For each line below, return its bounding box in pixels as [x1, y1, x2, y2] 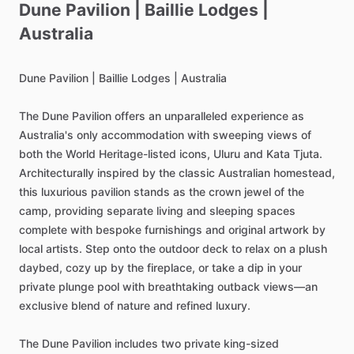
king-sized [224, 337, 279, 350]
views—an [263, 280, 318, 293]
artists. [46, 242, 82, 255]
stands [134, 185, 170, 198]
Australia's [19, 128, 73, 141]
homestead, [273, 166, 335, 179]
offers [115, 109, 145, 122]
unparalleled [164, 109, 228, 122]
